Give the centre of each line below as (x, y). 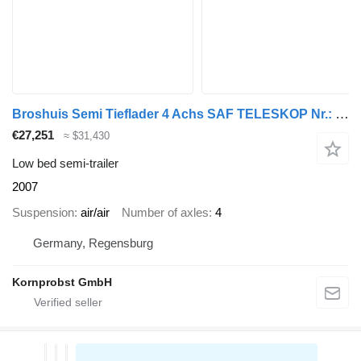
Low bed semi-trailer (65, 163)
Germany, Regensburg (93, 243)
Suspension (43, 213)
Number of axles (165, 213)
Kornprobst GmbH (62, 282)
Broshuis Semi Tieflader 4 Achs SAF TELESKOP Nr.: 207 (342, 114)
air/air (95, 213)
